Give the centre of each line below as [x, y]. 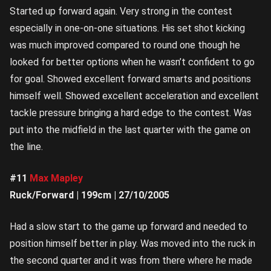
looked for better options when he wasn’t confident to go [132, 62]
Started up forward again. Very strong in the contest [121, 11]
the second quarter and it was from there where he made [131, 261]
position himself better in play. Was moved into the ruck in [132, 244]
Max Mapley [56, 178]
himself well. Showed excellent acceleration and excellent [134, 96]
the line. [26, 147]
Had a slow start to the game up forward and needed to [129, 227]
